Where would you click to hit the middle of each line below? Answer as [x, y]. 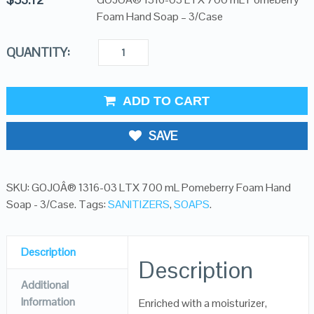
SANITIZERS [138, 204]
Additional [45, 285]
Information [48, 302]
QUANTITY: [38, 52]
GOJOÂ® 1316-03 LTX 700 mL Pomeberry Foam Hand [161, 187]
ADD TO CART [166, 101]
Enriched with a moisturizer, [203, 303]
